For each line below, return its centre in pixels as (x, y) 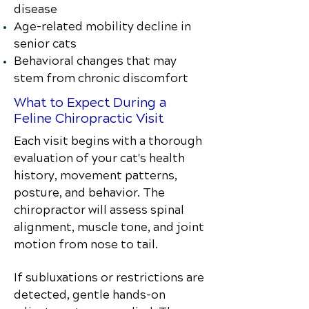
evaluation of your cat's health (99, 158)
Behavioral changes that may (95, 61)
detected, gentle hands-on (90, 295)
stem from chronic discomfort (101, 78)
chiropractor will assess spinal (99, 210)
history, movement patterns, (96, 176)
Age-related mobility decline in (102, 27)
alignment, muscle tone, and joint (109, 227)
